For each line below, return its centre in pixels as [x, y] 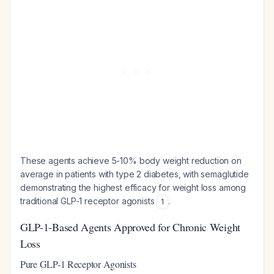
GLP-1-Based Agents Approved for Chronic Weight [130, 227]
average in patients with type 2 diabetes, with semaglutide [135, 174]
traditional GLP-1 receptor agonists [89, 201]
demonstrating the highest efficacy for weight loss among [133, 187]
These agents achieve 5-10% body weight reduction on [131, 161]
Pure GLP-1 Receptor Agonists [78, 264]
